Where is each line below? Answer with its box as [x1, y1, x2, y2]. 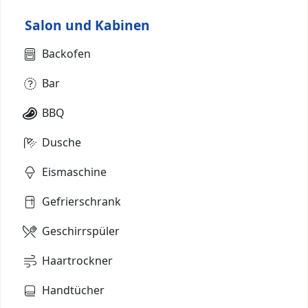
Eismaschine [42, 164, 107, 179]
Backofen [42, 45, 91, 61]
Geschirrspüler [42, 223, 120, 239]
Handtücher [42, 282, 104, 298]
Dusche [42, 134, 81, 150]
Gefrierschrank [42, 193, 121, 209]
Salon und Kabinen [25, 15, 150, 34]
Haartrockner [42, 252, 113, 268]
